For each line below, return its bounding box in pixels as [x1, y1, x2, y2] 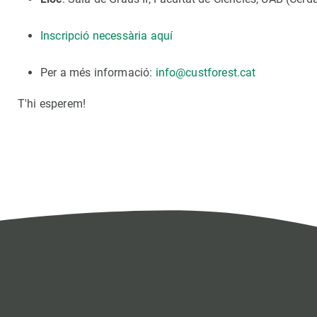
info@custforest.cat [155, 66, 256, 79]
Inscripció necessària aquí [40, 29, 173, 42]
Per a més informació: [40, 66, 156, 79]
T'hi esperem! [18, 97, 86, 110]
